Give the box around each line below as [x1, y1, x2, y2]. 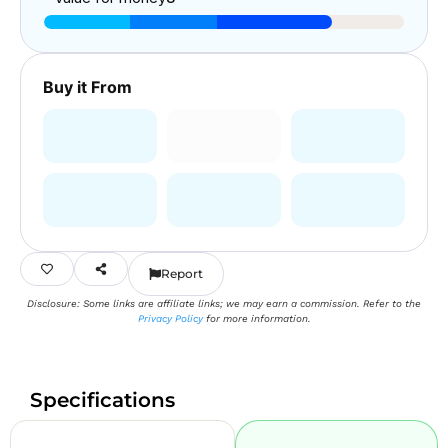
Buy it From [43, 77, 132, 97]
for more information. [202, 313, 311, 324]
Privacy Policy [137, 313, 203, 324]
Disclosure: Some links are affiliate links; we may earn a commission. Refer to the [27, 298, 421, 309]
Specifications [30, 388, 175, 412]
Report [161, 266, 203, 281]
